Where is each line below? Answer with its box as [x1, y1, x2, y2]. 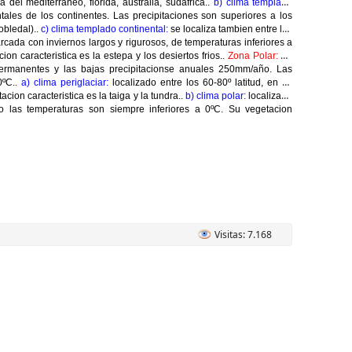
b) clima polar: [185, 90, 247, 101]
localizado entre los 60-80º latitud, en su [108, 77, 293, 88]
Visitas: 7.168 [214, 228, 273, 241]
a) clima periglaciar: [21, 77, 109, 88]
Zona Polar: [227, 50, 278, 61]
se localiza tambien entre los [168, 24, 293, 35]
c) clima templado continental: [41, 24, 169, 35]
